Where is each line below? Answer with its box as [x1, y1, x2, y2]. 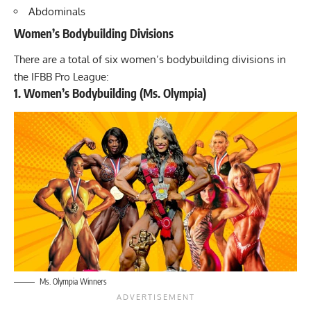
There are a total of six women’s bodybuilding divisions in [14, 53, 286, 67]
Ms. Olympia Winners [40, 276, 107, 287]
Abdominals [28, 5, 85, 19]
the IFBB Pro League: [14, 70, 109, 84]
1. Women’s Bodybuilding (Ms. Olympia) [14, 85, 206, 101]
